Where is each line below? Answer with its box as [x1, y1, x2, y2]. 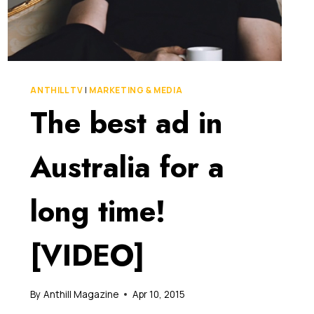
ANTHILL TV [30, 84, 83, 97]
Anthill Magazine [43, 287, 118, 301]
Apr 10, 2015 [132, 287, 185, 301]
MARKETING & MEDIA [89, 84, 183, 97]
